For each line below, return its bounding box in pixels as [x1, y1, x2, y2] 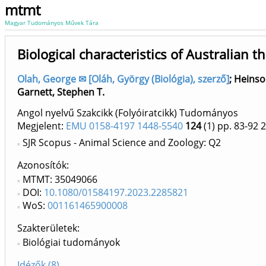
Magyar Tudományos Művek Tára [5, 18, 99, 27]
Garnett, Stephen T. [17, 85, 104, 99]
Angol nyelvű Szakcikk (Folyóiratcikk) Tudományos [17, 106, 238, 120]
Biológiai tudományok [23, 236, 120, 249]
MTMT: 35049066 [23, 173, 97, 186]
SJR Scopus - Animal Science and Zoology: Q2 [23, 136, 221, 150]
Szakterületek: [17, 221, 80, 235]
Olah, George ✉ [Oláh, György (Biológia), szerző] [17, 72, 229, 85]
